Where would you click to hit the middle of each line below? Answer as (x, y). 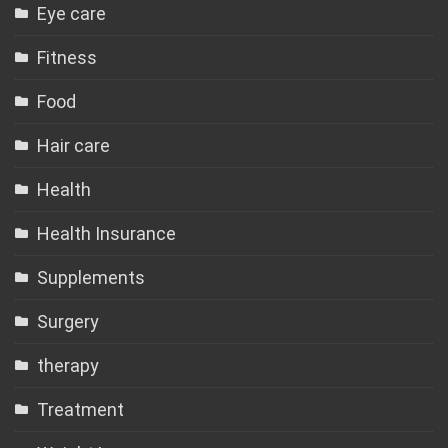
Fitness (67, 57)
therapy (68, 365)
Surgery (68, 321)
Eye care (71, 13)
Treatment (80, 409)
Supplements (91, 277)
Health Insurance (106, 233)
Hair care (73, 145)
